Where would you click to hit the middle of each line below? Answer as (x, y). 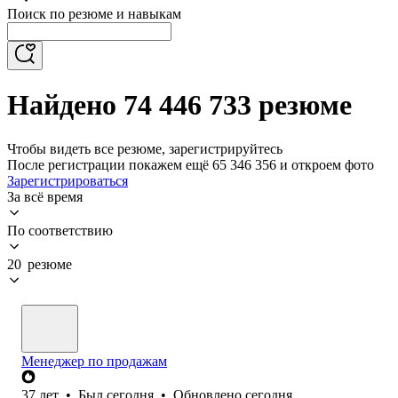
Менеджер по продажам (94, 361)
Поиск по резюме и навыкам (94, 14)
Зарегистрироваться (68, 180)
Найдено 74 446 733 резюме (179, 105)
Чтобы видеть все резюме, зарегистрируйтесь (145, 148)
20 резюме (40, 264)
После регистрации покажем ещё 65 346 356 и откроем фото (191, 164)
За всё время (45, 196)
